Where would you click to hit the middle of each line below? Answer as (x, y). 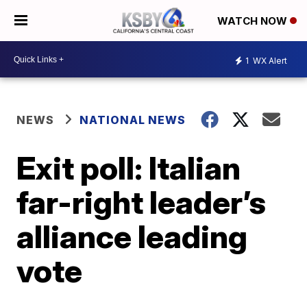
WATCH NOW (254, 21)
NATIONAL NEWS (133, 120)
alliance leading (132, 236)
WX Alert (269, 60)
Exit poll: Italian (129, 168)
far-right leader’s (142, 202)
